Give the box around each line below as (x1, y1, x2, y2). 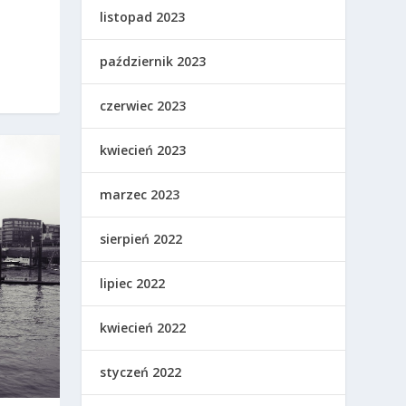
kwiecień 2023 (100, 141, 187, 159)
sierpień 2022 (100, 230, 183, 248)
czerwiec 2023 (100, 97, 187, 115)
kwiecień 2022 (100, 319, 187, 337)
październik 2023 (100, 53, 207, 71)
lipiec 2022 (100, 275, 166, 293)
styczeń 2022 (100, 363, 182, 382)
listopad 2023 (100, 8, 186, 26)
